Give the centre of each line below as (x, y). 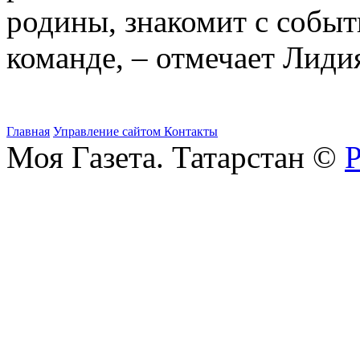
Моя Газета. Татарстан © (176, 157)
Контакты (191, 131)
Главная (28, 131)
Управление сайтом (108, 131)
